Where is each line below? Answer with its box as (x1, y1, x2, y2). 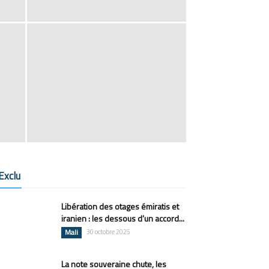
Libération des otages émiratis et (61, 200, 179, 213)
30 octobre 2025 (86, 227, 130, 237)
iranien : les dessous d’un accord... (61, 212, 184, 225)
